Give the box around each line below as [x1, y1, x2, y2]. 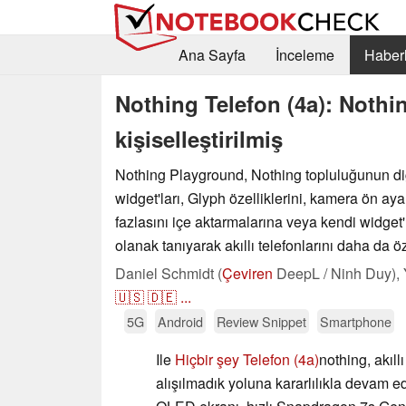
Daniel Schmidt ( [115, 262, 222, 284]
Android [158, 311, 203, 331]
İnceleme [275, 44, 334, 66]
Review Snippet [217, 311, 306, 331]
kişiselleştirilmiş [115, 122, 283, 154]
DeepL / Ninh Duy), [273, 262, 403, 284]
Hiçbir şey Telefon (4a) [175, 348, 319, 370]
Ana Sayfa [178, 44, 246, 66]
